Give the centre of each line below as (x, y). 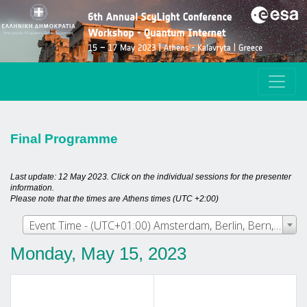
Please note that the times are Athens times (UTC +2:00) (114, 199)
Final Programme (64, 139)
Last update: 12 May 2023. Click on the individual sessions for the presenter (151, 177)
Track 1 (225, 292)
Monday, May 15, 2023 (98, 254)
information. (32, 188)
